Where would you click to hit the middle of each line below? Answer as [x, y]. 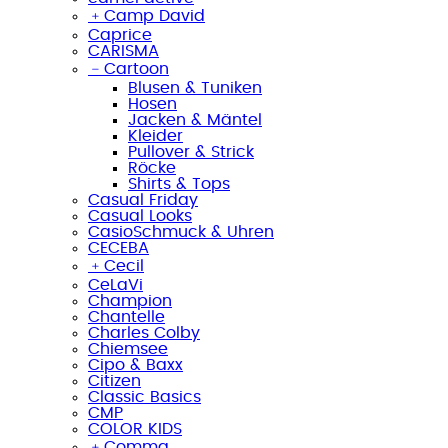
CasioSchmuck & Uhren [181, 231]
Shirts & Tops [179, 183]
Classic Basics [144, 396]
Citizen [114, 380]
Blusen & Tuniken [195, 87]
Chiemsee [128, 348]
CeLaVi [115, 284]
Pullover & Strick [191, 151]
